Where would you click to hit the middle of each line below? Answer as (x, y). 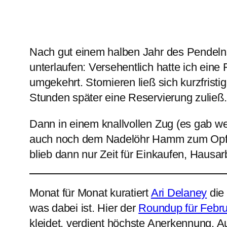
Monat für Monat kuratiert (90, 193)
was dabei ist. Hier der (84, 208)
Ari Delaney (179, 193)
